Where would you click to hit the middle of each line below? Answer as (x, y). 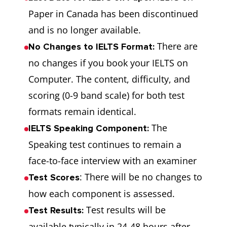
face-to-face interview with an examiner (112, 161)
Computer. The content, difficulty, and (109, 79)
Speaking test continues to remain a (105, 144)
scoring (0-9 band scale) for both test (106, 95)
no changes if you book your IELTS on (108, 63)
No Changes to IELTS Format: (91, 47)
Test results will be (126, 210)
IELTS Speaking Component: (89, 128)
